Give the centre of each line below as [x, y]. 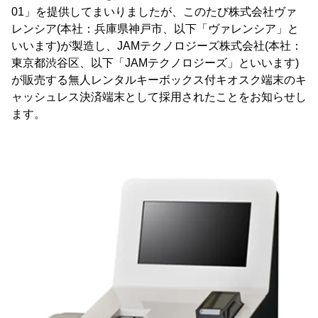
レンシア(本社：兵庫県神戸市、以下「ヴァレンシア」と [155, 29]
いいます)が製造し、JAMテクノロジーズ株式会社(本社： [157, 46]
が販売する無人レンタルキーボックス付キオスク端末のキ [159, 80]
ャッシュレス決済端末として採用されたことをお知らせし [159, 97]
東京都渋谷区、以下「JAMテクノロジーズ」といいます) [155, 63]
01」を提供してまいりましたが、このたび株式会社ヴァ [154, 12]
